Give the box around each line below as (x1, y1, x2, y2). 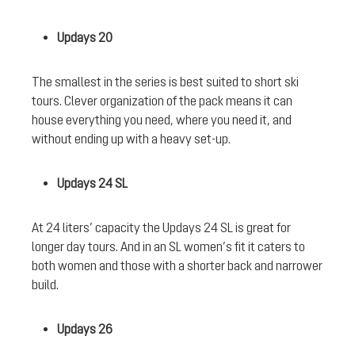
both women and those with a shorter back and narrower (32, 258, 323, 273)
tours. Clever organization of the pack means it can (32, 93, 292, 108)
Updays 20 (57, 29, 115, 44)
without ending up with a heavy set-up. (32, 131, 233, 146)
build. (32, 277, 61, 292)
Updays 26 (57, 321, 115, 336)
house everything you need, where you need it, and (32, 112, 292, 127)
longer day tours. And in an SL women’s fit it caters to (32, 239, 305, 254)
